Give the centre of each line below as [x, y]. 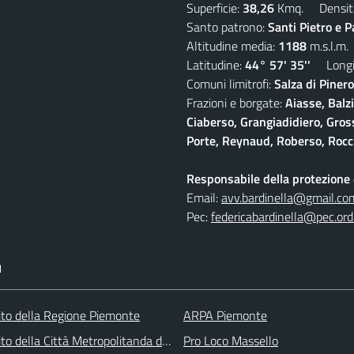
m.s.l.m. [328, 45]
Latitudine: [216, 64]
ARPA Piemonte [225, 315]
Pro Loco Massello [231, 340]
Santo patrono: [227, 26]
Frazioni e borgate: [236, 102]
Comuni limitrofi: [230, 83]
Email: [204, 197]
